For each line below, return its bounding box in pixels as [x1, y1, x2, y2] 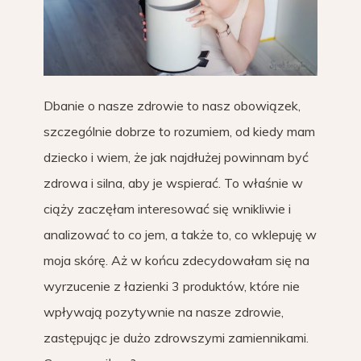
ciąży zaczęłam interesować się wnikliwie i [44, 201, 291, 218]
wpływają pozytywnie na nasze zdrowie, [44, 304, 284, 321]
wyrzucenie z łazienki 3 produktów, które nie [44, 278, 300, 295]
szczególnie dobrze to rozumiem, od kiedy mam [44, 123, 315, 140]
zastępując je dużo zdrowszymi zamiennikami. [44, 330, 309, 346]
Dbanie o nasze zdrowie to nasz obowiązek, [44, 98, 301, 114]
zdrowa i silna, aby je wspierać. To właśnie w [44, 175, 303, 192]
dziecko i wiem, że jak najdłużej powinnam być [44, 149, 309, 166]
